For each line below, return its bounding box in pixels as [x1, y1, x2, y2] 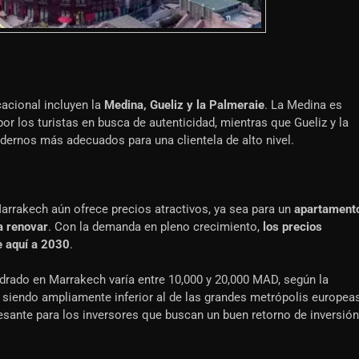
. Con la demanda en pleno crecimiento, [48, 220, 263, 235]
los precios [263, 220, 322, 235]
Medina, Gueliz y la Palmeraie [104, 98, 264, 113]
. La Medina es [264, 98, 342, 113]
